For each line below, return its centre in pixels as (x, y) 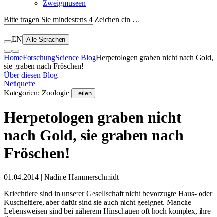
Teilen (83, 93)
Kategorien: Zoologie (38, 93)
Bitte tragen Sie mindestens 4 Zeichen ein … (72, 20)
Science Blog (76, 57)
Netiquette (20, 84)
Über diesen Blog (31, 75)
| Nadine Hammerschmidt (79, 177)
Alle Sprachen (46, 39)
